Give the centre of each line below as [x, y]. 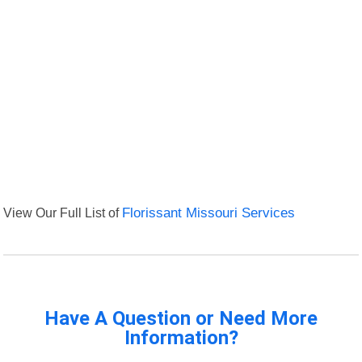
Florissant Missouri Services [209, 213]
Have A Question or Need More [181, 319]
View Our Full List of [63, 213]
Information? [181, 338]
